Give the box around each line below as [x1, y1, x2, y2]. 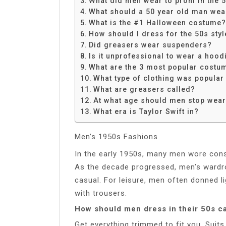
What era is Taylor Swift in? [93, 107, 199, 116]
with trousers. [75, 188, 127, 198]
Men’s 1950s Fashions [75, 132, 158, 141]
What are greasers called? [93, 85, 195, 93]
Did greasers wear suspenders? [88, 40, 212, 49]
